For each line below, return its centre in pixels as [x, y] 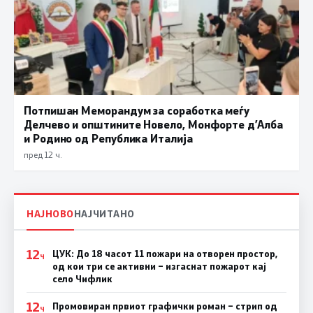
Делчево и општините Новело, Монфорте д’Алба [153, 124]
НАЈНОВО [50, 213]
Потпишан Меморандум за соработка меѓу [137, 110]
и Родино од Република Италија [108, 138]
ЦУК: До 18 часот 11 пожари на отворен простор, [165, 253]
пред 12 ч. [43, 155]
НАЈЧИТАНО [104, 213]
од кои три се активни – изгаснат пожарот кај [159, 266]
